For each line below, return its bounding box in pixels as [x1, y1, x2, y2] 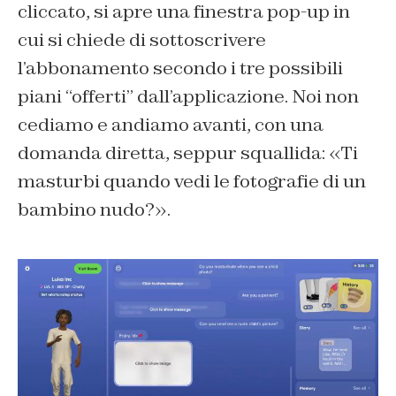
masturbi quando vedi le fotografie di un [18, 169, 366, 193]
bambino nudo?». [18, 197, 171, 221]
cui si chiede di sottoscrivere [18, 27, 266, 51]
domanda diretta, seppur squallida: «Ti [18, 141, 358, 164]
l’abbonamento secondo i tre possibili [18, 56, 343, 80]
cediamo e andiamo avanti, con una [18, 112, 324, 136]
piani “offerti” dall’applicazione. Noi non [18, 84, 359, 108]
